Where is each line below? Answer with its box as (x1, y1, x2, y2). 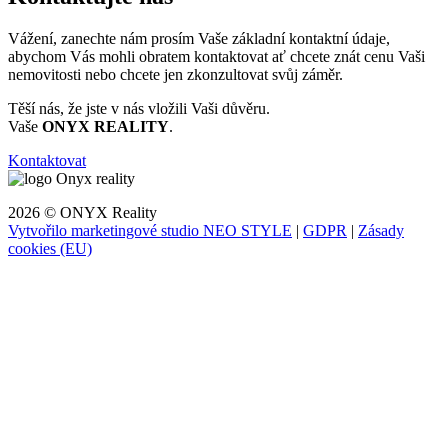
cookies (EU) (8, 239, 92, 257)
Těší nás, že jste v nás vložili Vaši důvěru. (8, 99, 270, 117)
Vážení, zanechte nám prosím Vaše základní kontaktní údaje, (8, 29, 390, 47)
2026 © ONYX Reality (8, 203, 157, 221)
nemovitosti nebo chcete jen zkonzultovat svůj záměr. (8, 65, 343, 83)
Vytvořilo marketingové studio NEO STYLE (8, 221, 292, 239)
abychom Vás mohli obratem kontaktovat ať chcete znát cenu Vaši (8, 47, 425, 65)
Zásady (358, 221, 404, 239)
